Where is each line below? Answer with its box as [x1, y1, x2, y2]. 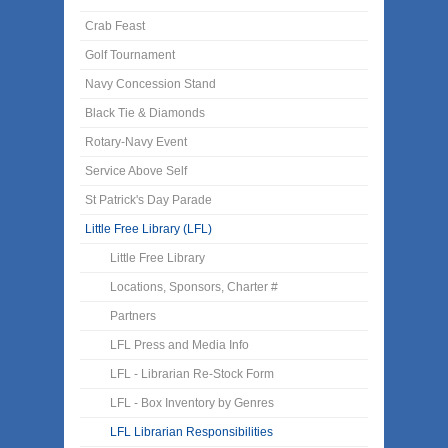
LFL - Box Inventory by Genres [110, 396, 274, 411]
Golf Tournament [85, 48, 175, 63]
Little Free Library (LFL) [85, 222, 212, 237]
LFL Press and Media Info [110, 338, 249, 353]
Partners [110, 309, 156, 324]
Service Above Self [85, 164, 187, 179]
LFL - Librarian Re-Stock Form [110, 367, 274, 382]
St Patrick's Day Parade [85, 193, 212, 208]
